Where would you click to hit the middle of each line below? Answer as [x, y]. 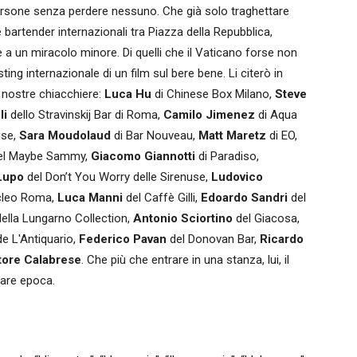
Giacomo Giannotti [143, 156]
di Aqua [278, 115]
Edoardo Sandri [244, 198]
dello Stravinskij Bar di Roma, [85, 115]
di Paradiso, [227, 156]
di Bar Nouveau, [155, 135]
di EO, [282, 135]
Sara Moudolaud [65, 135]
